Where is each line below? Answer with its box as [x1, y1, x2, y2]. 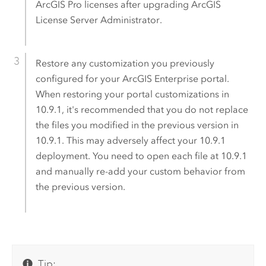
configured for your [35, 72, 122, 84]
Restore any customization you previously [35, 57, 214, 69]
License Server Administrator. [35, 14, 162, 26]
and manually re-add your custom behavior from [35, 165, 245, 177]
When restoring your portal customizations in [35, 88, 229, 100]
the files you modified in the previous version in [35, 119, 239, 131]
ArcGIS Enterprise [122, 72, 198, 84]
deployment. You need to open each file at [35, 150, 221, 161]
